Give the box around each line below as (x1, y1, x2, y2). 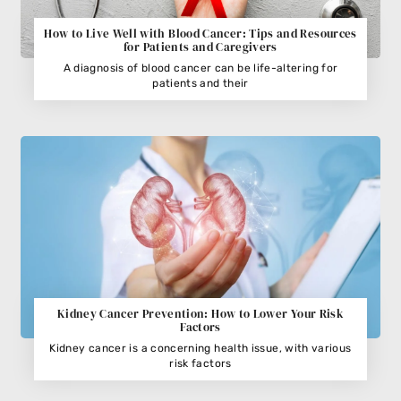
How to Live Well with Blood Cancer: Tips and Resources (44, 25, 357, 41)
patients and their (152, 76, 249, 90)
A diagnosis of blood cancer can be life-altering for (63, 61, 338, 74)
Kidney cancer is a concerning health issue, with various (49, 342, 352, 355)
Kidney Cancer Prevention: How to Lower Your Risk (56, 306, 345, 322)
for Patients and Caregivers (124, 38, 277, 55)
